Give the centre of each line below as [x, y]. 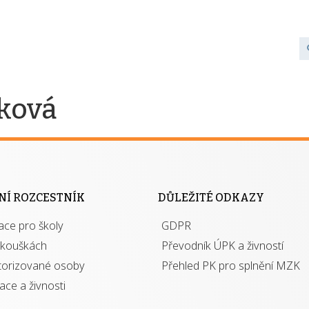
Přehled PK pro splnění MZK [231, 266]
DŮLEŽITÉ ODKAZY [211, 198]
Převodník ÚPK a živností [222, 246]
